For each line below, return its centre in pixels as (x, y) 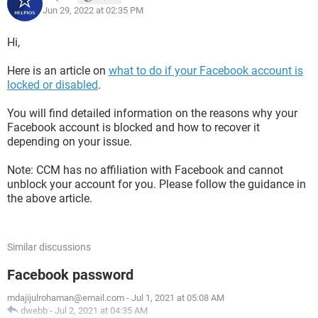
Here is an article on (58, 71)
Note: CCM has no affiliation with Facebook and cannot (145, 170)
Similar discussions (49, 247)
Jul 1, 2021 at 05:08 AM (178, 298)
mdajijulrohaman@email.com (66, 298)
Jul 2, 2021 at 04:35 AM (101, 311)
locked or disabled (53, 85)
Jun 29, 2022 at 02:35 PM (93, 10)
